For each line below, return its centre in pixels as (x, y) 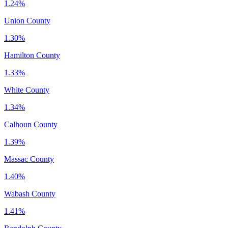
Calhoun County (31, 124)
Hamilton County (32, 55)
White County (27, 90)
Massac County (29, 159)
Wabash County (30, 193)
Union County (27, 20)
